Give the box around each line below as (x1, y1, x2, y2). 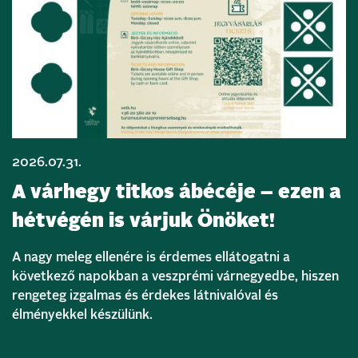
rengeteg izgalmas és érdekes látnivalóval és (12, 288, 278, 302)
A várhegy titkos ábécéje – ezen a (12, 182, 341, 202)
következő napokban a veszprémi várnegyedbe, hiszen (12, 269, 339, 283)
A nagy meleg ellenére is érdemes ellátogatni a (12, 250, 290, 264)
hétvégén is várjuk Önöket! (12, 211, 275, 231)
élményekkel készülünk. (12, 308, 153, 321)
